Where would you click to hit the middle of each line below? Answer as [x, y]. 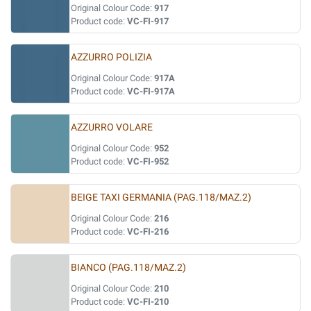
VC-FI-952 [148, 161]
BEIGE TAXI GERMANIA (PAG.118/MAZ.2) [161, 197]
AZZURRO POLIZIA [111, 57]
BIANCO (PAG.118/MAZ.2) [128, 268]
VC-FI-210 [148, 302]
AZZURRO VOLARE [112, 127]
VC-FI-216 [148, 232]
